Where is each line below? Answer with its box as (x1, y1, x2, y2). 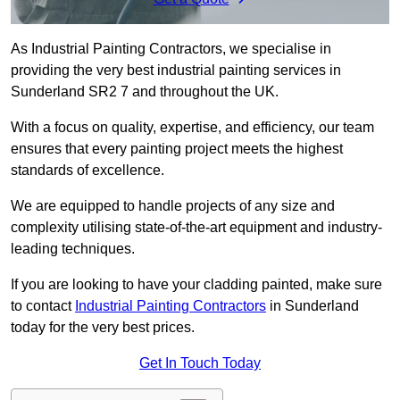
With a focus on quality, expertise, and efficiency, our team (11, 120, 374, 136)
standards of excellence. (11, 162, 164, 179)
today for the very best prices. (11, 320, 195, 336)
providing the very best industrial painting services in (11, 62, 341, 79)
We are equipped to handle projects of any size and (11, 198, 335, 214)
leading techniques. (11, 241, 138, 257)
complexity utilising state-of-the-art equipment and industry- (11, 220, 382, 236)
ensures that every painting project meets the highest (11, 141, 343, 157)
